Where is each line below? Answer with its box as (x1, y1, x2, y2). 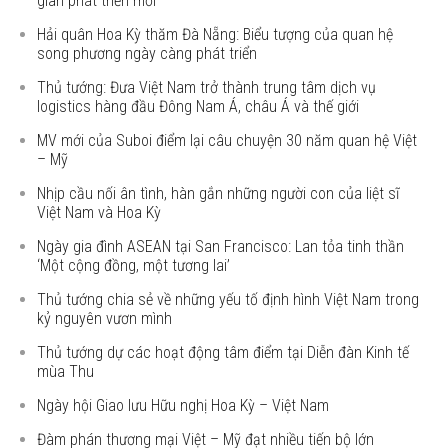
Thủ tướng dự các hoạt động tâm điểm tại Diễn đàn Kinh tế (37, 343, 410, 362)
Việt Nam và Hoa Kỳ (37, 203, 162, 222)
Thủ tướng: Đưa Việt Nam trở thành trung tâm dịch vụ (37, 78, 377, 97)
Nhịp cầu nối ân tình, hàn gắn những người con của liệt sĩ (37, 184, 400, 203)
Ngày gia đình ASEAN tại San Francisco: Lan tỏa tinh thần (37, 237, 405, 256)
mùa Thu (37, 362, 95, 381)
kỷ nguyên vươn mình (37, 309, 173, 328)
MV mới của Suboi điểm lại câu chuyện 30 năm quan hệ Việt (37, 131, 418, 150)
